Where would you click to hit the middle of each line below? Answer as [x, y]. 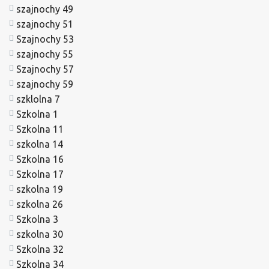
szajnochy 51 [45, 24]
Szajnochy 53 [45, 39]
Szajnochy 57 [45, 69]
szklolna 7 [38, 99]
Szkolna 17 [40, 174]
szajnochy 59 [45, 84]
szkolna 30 [40, 234]
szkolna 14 [40, 144]
